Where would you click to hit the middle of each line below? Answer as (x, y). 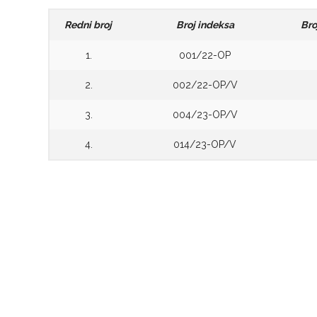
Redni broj (89, 25)
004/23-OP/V (205, 115)
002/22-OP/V (205, 85)
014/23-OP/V (205, 144)
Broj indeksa (205, 25)
